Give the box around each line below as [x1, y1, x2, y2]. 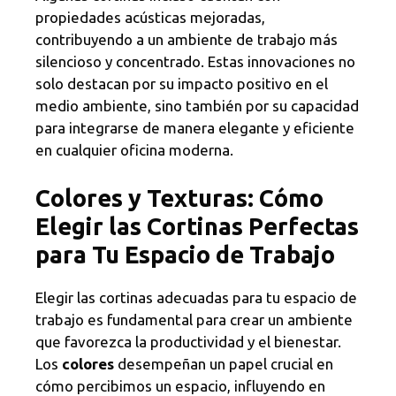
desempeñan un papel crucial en [114, 354, 333, 372]
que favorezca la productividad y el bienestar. [35, 332, 341, 350]
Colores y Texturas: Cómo [35, 184, 324, 211]
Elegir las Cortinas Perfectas [35, 212, 359, 240]
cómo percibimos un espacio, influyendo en [35, 377, 325, 394]
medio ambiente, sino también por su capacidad [35, 97, 359, 115]
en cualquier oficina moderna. [35, 141, 233, 159]
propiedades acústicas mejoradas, [35, 9, 265, 27]
